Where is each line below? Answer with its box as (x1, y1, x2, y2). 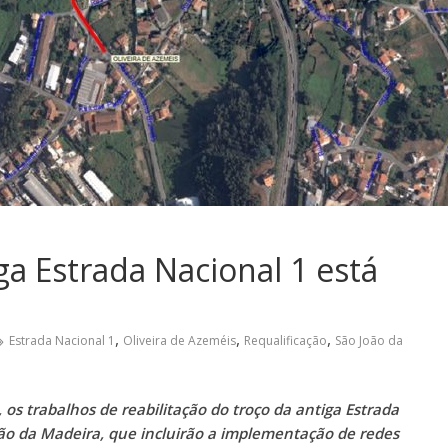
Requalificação (244, 331, 327, 349)
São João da (335, 331, 403, 349)
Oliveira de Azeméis (123, 331, 236, 349)
